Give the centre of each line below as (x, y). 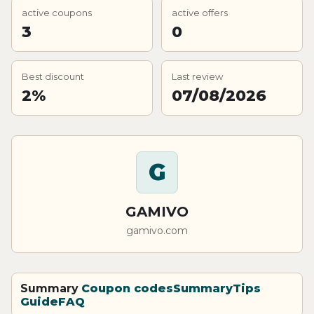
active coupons (57, 12)
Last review (197, 76)
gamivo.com (157, 230)
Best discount (53, 76)
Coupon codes (127, 288)
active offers (200, 12)
